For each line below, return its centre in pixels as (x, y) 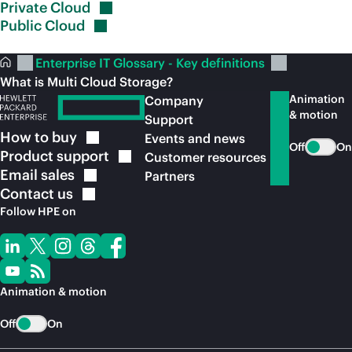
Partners (170, 176)
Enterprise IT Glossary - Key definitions (152, 63)
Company (174, 101)
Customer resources (205, 157)
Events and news (195, 138)
